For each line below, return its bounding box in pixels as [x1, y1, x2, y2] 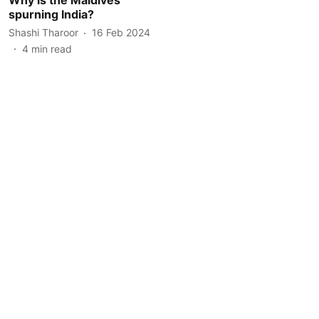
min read [31, 42, 72, 55]
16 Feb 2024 [92, 26, 150, 38]
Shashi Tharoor [9, 26, 78, 38]
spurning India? [9, 6, 94, 21]
